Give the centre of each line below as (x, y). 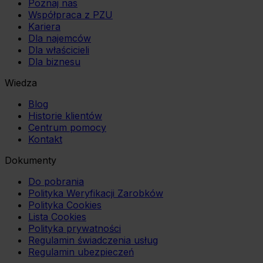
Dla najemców (60, 38)
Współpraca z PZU (70, 15)
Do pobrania (56, 182)
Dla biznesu (54, 62)
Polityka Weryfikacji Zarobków (96, 193)
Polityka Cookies (65, 205)
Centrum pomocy (67, 128)
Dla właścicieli (59, 50)
